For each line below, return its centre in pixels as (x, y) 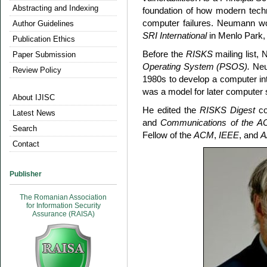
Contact (26, 144)
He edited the (171, 110)
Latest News (34, 113)
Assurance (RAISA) (63, 214)
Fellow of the (168, 135)
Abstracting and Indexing (55, 8)
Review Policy (37, 70)
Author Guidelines (43, 24)
